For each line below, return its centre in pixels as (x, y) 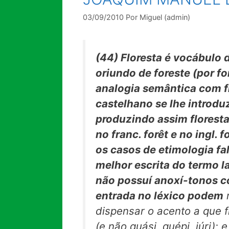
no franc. (120, 134)
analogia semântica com (160, 88)
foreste (173, 73)
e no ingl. (195, 134)
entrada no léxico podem (159, 196)
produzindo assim (143, 119)
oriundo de (125, 73)
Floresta (143, 58)
